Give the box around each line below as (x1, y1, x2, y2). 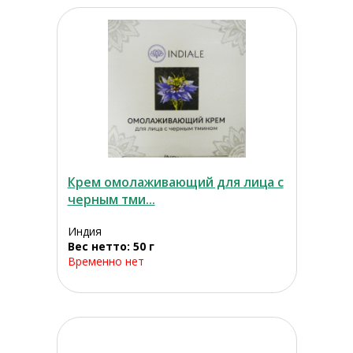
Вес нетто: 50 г (67, 239, 154, 255)
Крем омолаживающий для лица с (67, 173, 284, 191)
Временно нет (67, 254, 144, 269)
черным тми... (67, 191, 155, 209)
